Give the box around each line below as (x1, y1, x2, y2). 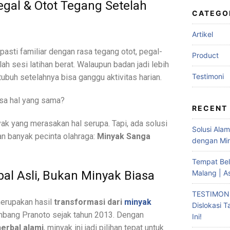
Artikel (192, 29, 213, 39)
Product (192, 50, 219, 60)
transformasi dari (54, 197, 124, 207)
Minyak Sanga (97, 131, 150, 141)
